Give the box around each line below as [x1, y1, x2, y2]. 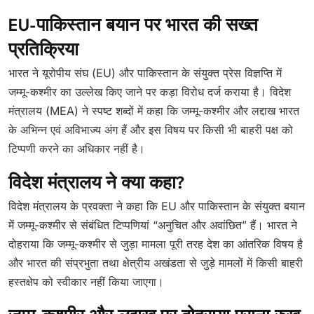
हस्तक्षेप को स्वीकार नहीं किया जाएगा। [8, 275, 164, 289]
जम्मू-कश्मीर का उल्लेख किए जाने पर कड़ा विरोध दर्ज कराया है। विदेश [8, 85, 291, 99]
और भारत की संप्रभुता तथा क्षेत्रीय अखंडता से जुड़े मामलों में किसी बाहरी [8, 256, 303, 270]
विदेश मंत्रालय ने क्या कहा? [8, 176, 184, 193]
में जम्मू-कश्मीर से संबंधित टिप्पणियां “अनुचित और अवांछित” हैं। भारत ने [8, 218, 297, 232]
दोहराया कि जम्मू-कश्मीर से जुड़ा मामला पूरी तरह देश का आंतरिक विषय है [8, 237, 303, 251]
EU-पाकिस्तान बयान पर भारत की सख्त [8, 18, 258, 35]
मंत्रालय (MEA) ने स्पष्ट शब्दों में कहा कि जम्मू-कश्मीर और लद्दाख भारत [8, 104, 299, 118]
